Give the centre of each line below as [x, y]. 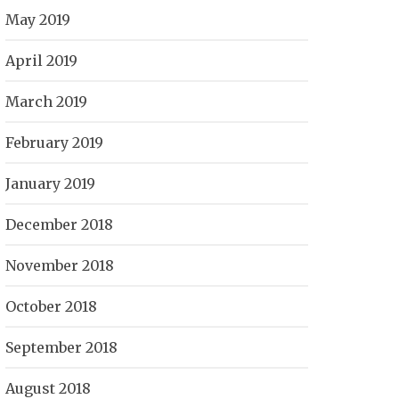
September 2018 [61, 347]
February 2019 [54, 142]
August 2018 [48, 388]
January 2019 [50, 183]
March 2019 [46, 102]
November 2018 [60, 265]
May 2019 [38, 20]
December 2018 [59, 224]
